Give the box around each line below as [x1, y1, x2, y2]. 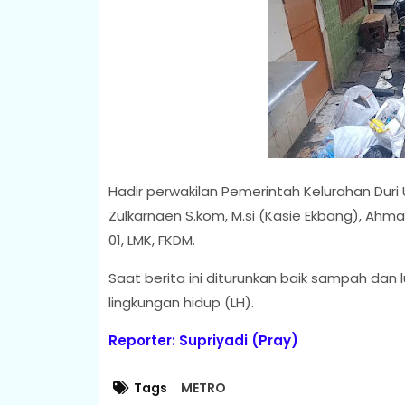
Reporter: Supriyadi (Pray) [108, 330, 298, 350]
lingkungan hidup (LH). [108, 292, 254, 312]
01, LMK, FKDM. [108, 230, 195, 250]
